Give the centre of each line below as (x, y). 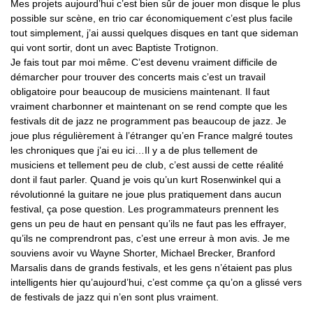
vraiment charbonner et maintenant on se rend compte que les (149, 106)
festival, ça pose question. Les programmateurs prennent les (145, 209)
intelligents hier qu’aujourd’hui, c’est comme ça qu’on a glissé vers (156, 282)
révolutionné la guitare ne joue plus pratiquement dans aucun (146, 194)
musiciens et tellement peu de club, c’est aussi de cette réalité (147, 165)
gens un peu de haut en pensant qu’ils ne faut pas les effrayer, (148, 223)
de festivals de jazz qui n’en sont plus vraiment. (115, 297)
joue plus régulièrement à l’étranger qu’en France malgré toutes (152, 135)
